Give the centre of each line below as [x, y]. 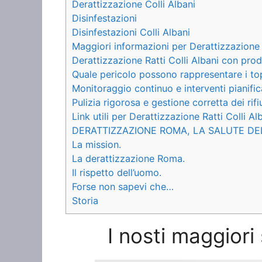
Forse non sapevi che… [123, 186]
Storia [85, 200]
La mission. [96, 144]
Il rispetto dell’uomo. [117, 172]
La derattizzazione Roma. [128, 158]
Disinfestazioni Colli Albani [131, 32]
